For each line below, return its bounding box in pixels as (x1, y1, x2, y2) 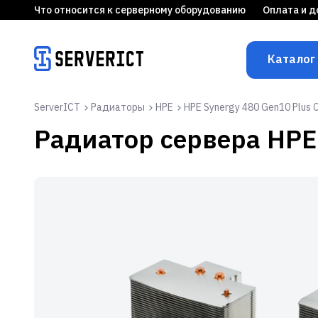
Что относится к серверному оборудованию (34, 4, 246, 16)
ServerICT (34, 100, 80, 114)
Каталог (268, 52, 315, 66)
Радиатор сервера (34, 121, 267, 155)
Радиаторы (91, 100, 145, 114)
